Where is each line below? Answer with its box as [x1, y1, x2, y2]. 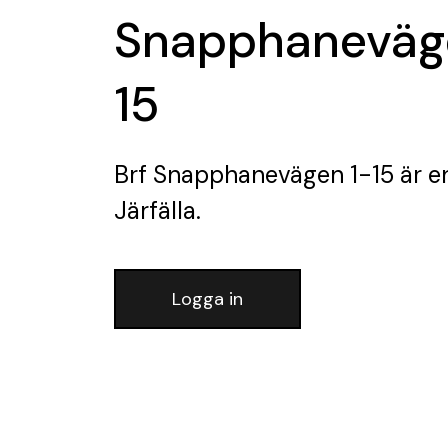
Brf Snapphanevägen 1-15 [114, 158, 394, 190]
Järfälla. [114, 194, 201, 226]
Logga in [172, 286, 243, 311]
